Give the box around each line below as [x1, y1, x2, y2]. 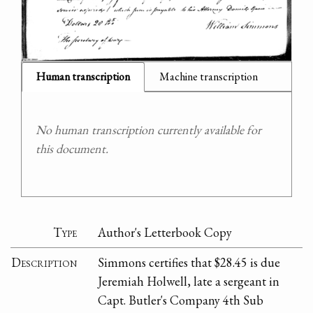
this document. [36, 140, 108, 156]
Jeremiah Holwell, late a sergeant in [98, 273, 280, 290]
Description [11, 254, 78, 271]
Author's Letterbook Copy [98, 224, 233, 241]
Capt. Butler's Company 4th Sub [98, 292, 264, 309]
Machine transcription [159, 68, 258, 84]
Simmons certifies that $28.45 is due [98, 254, 281, 271]
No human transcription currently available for [36, 121, 261, 138]
